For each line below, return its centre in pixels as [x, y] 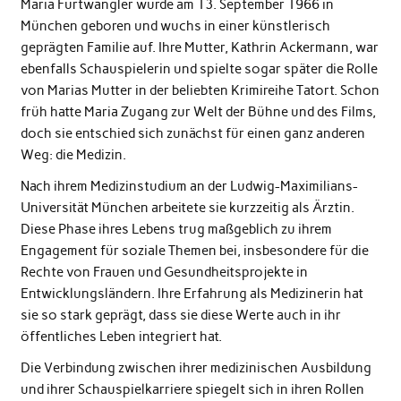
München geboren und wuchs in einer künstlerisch [175, 26]
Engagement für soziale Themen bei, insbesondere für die [194, 250]
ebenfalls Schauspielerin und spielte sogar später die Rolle [199, 68]
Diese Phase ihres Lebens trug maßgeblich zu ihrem [176, 229]
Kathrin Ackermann [290, 47]
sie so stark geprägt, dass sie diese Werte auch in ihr [180, 315]
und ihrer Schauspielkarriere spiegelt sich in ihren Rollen [192, 390]
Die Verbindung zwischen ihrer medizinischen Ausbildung [196, 368]
